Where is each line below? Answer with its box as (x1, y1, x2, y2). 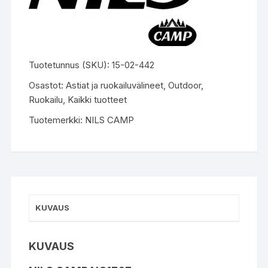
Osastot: (29, 80, 66, 92)
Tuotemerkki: (29, 114, 86, 126)
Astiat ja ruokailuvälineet (66, 80, 164, 92)
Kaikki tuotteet (68, 94, 127, 106)
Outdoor (168, 80, 202, 92)
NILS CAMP (85, 114, 135, 126)
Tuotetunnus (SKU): (29, 59, 112, 71)
